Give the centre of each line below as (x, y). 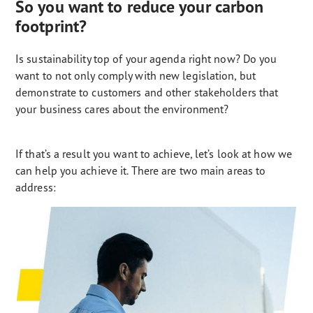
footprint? (51, 26)
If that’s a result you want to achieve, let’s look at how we (154, 154)
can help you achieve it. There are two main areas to (141, 170)
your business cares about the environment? (122, 109)
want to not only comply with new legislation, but (136, 75)
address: (36, 187)
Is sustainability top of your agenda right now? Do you (146, 59)
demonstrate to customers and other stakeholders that (147, 92)
